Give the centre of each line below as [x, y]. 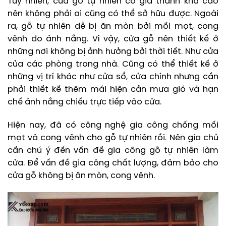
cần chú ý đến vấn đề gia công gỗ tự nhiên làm [113, 150]
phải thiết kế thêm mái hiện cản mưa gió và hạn [113, 89]
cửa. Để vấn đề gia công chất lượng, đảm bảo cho [113, 163]
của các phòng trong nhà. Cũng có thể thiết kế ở [113, 64]
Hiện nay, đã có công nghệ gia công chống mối [113, 125]
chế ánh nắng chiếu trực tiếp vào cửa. [84, 102]
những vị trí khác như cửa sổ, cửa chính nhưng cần [113, 77]
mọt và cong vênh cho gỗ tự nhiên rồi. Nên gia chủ [113, 138]
